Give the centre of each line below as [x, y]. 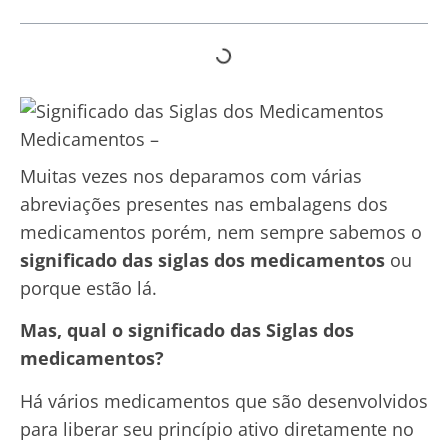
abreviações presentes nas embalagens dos [204, 203]
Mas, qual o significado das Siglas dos [187, 330]
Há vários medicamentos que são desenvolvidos [224, 400]
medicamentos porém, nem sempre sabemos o [221, 231]
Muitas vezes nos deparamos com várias [191, 175]
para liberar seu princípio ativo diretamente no [217, 428]
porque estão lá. [88, 287]
